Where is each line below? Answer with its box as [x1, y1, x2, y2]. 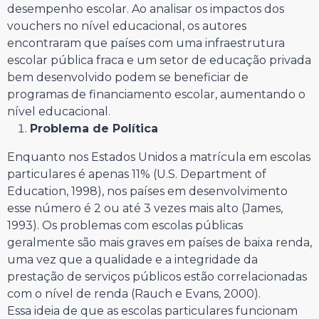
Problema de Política [30, 121, 158, 135]
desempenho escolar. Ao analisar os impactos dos [7, 1, 284, 16]
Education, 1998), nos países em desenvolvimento [7, 184, 288, 198]
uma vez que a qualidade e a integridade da [7, 252, 258, 266]
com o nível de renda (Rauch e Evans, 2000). [7, 286, 261, 300]
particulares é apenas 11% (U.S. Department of [7, 167, 266, 181]
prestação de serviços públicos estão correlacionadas [7, 269, 307, 283]
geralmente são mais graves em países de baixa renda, [7, 235, 312, 249]
